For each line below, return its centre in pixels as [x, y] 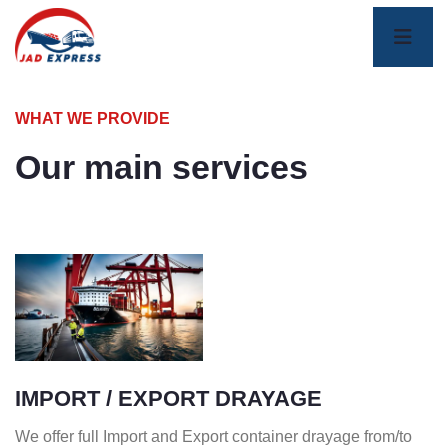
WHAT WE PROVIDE [92, 118]
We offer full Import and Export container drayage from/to [213, 437]
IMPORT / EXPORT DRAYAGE [168, 399]
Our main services [161, 167]
